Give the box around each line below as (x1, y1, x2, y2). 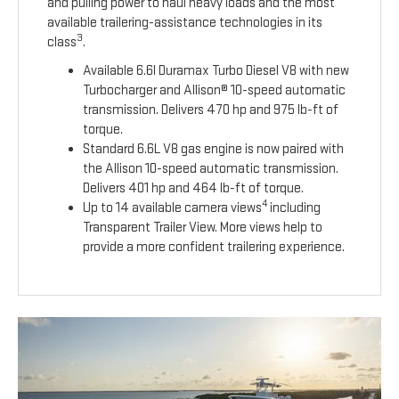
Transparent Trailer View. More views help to (83, 219, 323, 237)
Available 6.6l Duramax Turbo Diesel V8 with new (83, 62, 350, 80)
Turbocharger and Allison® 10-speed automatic (83, 82, 346, 100)
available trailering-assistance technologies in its (47, 14, 323, 32)
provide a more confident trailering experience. (83, 239, 346, 256)
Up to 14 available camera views (83, 199, 263, 217)
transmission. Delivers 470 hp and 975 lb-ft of (83, 102, 339, 119)
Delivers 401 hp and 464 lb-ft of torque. (83, 180, 305, 198)
